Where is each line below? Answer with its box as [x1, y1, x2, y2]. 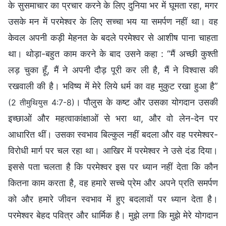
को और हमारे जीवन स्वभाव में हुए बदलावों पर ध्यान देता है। [8, 193, 218, 204]
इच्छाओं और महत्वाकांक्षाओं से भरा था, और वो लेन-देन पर [8, 112, 218, 124]
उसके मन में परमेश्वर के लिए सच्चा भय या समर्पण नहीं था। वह [8, 16, 218, 27]
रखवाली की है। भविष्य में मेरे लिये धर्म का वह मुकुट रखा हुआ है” [8, 80, 218, 91]
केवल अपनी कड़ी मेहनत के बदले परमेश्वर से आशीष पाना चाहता [8, 32, 218, 43]
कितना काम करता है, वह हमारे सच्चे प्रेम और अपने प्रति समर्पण [8, 177, 218, 188]
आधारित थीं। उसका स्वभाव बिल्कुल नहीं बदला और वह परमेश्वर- [8, 129, 218, 140]
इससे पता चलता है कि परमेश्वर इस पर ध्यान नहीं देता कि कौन [8, 161, 218, 172]
